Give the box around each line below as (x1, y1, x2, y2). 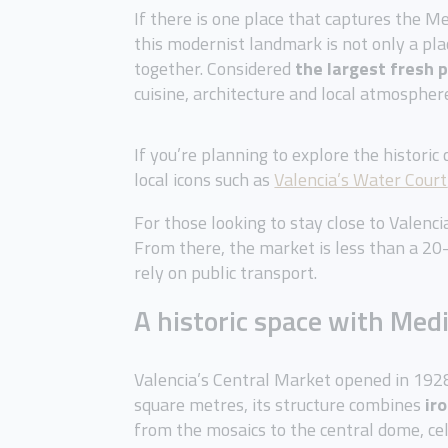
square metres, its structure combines (134, 391, 426, 419)
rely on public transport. (134, 259, 318, 287)
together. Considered (134, 55, 296, 83)
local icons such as (134, 166, 275, 194)
